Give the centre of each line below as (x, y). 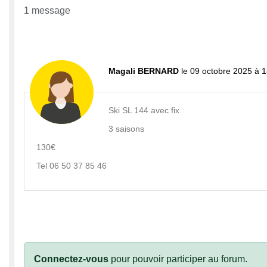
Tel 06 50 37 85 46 (72, 166)
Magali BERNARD (144, 71)
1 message (47, 11)
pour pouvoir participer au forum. (178, 259)
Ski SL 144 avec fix (144, 111)
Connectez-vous (71, 259)
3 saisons (126, 129)
